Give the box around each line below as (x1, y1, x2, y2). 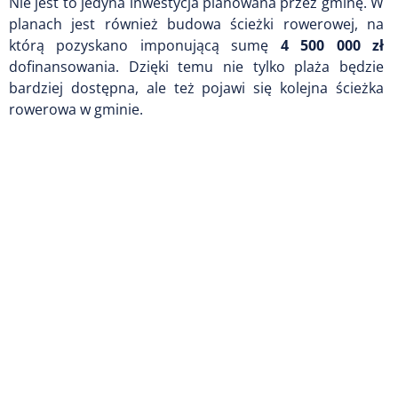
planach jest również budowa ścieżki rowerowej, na (9, 13, 384, 34)
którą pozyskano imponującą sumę (9, 35, 281, 55)
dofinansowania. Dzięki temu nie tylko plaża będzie (9, 56, 384, 76)
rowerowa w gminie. (9, 99, 143, 119)
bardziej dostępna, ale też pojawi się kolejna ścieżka (9, 77, 384, 98)
